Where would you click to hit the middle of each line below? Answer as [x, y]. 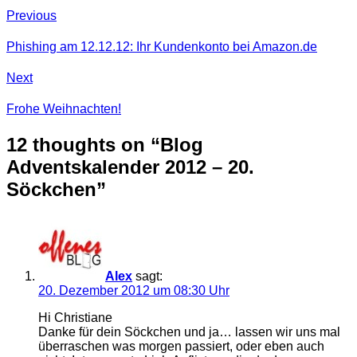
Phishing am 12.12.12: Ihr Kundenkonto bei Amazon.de [162, 46]
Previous [31, 15]
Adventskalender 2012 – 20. [130, 167]
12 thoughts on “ [83, 144]
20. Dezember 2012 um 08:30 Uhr [134, 290]
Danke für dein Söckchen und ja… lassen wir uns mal [189, 331]
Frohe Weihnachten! [64, 109]
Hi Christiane [75, 317]
